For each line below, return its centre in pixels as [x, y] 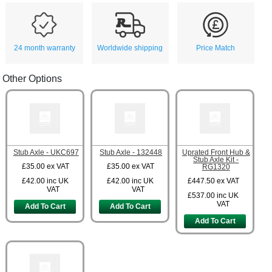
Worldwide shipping [130, 48]
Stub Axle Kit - [216, 160]
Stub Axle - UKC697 [46, 153]
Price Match [216, 48]
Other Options [32, 79]
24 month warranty [44, 48]
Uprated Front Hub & [216, 153]
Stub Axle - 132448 [131, 153]
